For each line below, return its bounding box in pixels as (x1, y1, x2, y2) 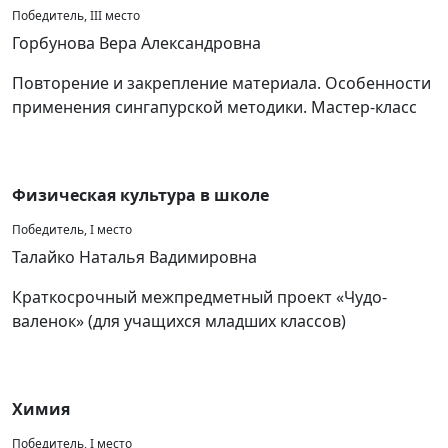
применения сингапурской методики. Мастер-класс (12, 96, 417, 118)
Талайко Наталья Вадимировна (12, 246, 257, 268)
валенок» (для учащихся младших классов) (12, 310, 346, 332)
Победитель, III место (12, 7, 140, 24)
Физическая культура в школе (12, 184, 269, 206)
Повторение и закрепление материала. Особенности (12, 72, 431, 94)
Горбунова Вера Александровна (12, 32, 261, 54)
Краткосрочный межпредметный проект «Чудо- (12, 286, 387, 308)
